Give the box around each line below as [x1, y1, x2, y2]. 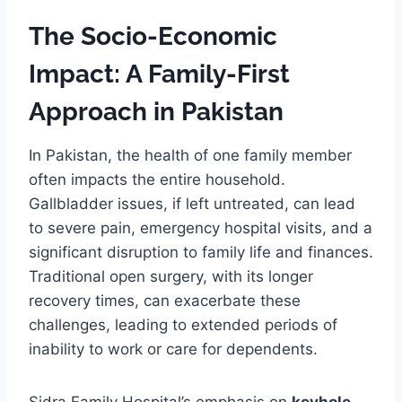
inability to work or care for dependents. [29, 339, 318, 358]
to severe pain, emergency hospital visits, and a [29, 218, 372, 237]
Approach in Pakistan [29, 96, 284, 127]
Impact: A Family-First [29, 58, 290, 89]
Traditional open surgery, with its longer [29, 267, 313, 285]
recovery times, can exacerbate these [29, 291, 301, 310]
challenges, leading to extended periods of [29, 315, 337, 334]
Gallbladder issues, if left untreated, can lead [29, 194, 355, 213]
